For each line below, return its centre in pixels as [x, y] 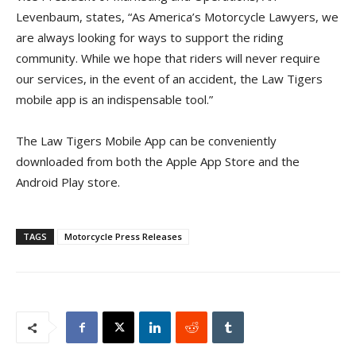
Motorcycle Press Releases [123, 236]
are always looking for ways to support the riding [150, 37]
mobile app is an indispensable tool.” [114, 99]
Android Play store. [68, 182]
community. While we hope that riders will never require [168, 58]
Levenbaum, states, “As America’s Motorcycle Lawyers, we [177, 17]
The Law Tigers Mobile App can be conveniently [146, 141]
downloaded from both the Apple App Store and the [158, 161]
